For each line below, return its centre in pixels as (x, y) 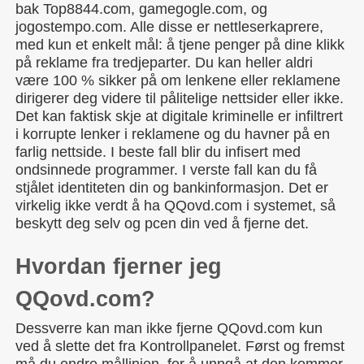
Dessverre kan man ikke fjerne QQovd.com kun (169, 328)
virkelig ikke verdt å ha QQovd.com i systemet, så (175, 206)
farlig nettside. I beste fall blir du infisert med (158, 152)
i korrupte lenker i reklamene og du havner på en (173, 134)
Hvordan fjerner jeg (119, 266)
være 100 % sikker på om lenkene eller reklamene (178, 80)
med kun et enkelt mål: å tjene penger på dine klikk (180, 45)
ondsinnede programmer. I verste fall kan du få (166, 170)
